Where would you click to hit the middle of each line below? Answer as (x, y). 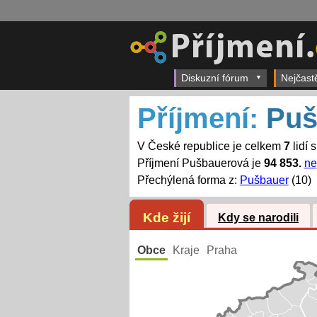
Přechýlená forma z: (188, 180)
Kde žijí (166, 217)
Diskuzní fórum (215, 78)
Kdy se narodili (258, 218)
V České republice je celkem (210, 146)
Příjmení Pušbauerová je (200, 163)
